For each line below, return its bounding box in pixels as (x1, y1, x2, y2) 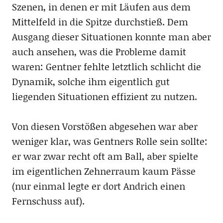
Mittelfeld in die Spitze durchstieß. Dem (11, 15, 188, 28)
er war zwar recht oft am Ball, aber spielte (11, 149, 198, 163)
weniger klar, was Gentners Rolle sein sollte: (11, 134, 208, 148)
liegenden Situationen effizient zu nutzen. (11, 90, 197, 103)
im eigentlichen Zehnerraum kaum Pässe (11, 164, 196, 178)
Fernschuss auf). (11, 194, 85, 208)
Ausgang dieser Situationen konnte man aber (11, 30, 211, 43)
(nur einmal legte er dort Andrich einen (11, 179, 185, 193)
